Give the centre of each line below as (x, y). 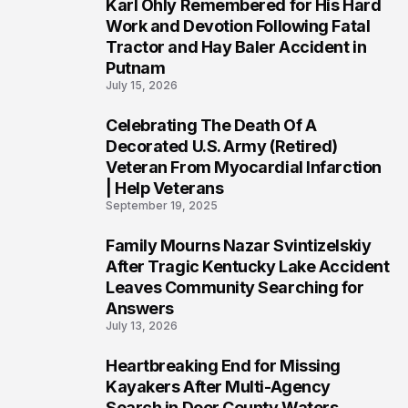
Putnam (136, 68)
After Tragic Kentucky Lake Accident (248, 266)
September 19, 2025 (162, 205)
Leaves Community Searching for (235, 287)
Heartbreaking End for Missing (223, 366)
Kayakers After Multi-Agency (218, 387)
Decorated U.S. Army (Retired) (222, 146)
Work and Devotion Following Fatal (238, 26)
